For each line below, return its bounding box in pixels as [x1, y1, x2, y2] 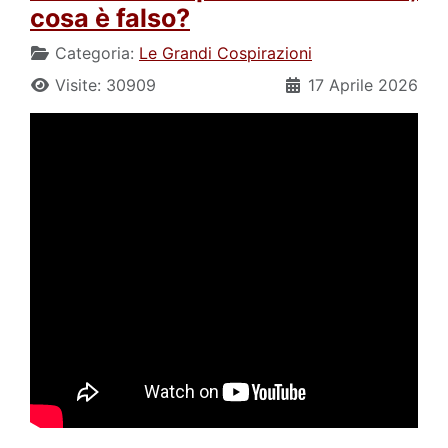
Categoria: [50, 42, 139, 63]
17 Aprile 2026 [308, 74, 418, 95]
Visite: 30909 [55, 74, 156, 95]
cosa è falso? [30, 2, 190, 33]
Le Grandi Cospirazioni [139, 42, 312, 63]
